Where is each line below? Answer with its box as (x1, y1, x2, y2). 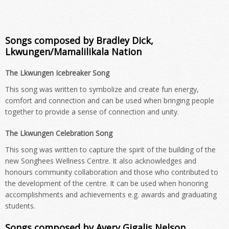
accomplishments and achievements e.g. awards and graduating (5, 190, 217, 199)
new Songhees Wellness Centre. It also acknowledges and (5, 156, 196, 166)
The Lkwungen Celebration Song (5, 128, 112, 138)
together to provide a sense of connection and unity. (5, 107, 179, 117)
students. (5, 201, 35, 211)
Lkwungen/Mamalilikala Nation (5, 45, 142, 58)
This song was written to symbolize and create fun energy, (5, 84, 199, 94)
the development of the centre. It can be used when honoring (5, 178, 208, 188)
